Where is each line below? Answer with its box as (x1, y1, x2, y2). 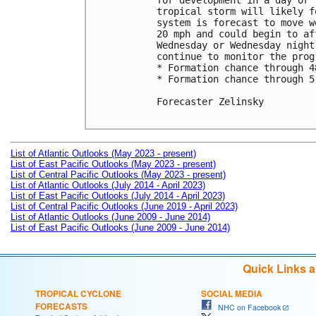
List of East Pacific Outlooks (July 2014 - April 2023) (11, 190, 225, 201)
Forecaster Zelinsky (157, 96, 264, 108)
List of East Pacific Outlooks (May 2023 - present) (11, 158, 216, 169)
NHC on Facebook (212, 301, 281, 312)
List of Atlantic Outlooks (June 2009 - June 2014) (11, 211, 210, 222)
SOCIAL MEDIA (201, 286, 262, 300)
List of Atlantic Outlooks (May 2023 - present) (11, 147, 196, 159)
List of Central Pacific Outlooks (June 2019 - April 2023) (11, 200, 238, 212)
